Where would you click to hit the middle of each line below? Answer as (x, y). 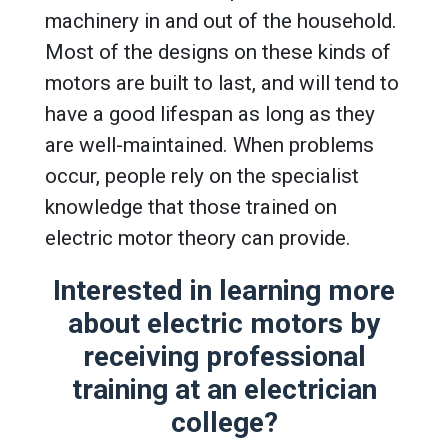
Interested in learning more (224, 290)
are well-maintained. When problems (209, 145)
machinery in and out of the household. (221, 21)
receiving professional (224, 356)
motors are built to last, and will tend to (222, 83)
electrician (310, 389)
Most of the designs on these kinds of (218, 52)
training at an (157, 389)
